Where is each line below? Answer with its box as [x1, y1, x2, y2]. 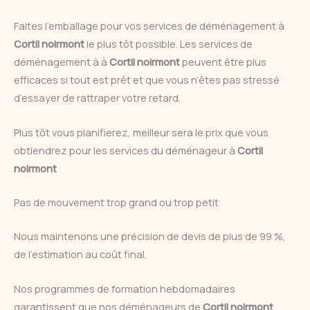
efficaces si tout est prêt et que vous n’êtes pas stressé [14, 73, 280, 87]
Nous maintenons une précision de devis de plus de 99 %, [14, 229, 286, 244]
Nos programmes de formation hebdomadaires [14, 281, 235, 295]
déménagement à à [14, 55, 109, 69]
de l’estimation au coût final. [14, 247, 147, 262]
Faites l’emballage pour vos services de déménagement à [14, 19, 284, 33]
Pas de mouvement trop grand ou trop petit [14, 195, 219, 209]
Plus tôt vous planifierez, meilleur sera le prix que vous [14, 125, 268, 139]
